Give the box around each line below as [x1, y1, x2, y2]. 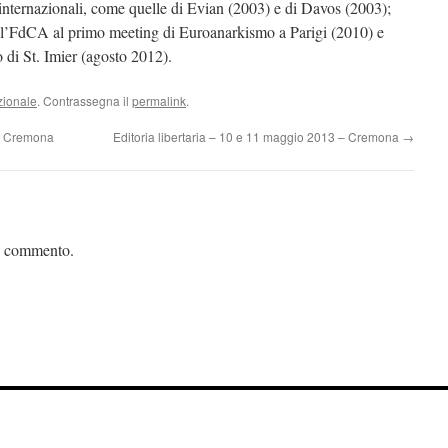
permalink [132, 92, 186, 109]
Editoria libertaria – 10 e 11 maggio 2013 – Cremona [113, 128, 402, 145]
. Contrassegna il [37, 92, 132, 109]
